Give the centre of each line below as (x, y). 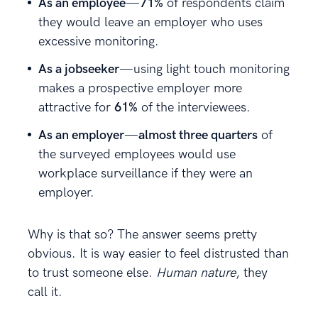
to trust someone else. (92, 273)
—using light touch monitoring (204, 69)
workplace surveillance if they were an (146, 173)
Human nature (196, 273)
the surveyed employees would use (137, 154)
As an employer (81, 135)
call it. (45, 292)
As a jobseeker (79, 69)
